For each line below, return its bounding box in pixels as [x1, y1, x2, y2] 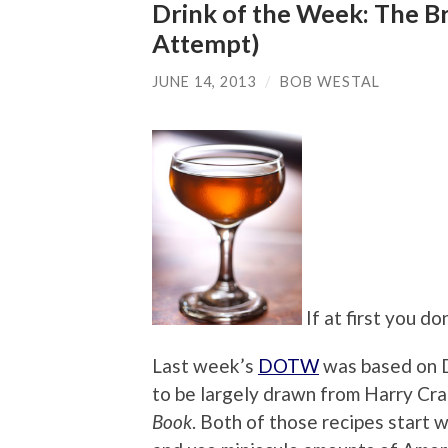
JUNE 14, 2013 [152, 72, 256, 90]
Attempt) [152, 27, 260, 58]
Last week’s [152, 354, 258, 378]
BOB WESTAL [280, 72, 380, 90]
